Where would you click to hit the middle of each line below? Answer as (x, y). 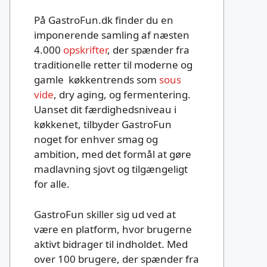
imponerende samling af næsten (112, 35)
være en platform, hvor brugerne (113, 229)
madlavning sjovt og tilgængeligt (111, 169)
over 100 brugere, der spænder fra (117, 259)
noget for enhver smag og (96, 139)
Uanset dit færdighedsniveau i (105, 110)
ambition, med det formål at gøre (113, 154)
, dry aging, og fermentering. (122, 95)
